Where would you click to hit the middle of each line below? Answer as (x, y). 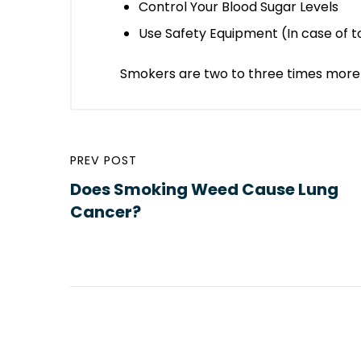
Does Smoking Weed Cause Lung (204, 189)
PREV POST (104, 160)
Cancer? (106, 212)
